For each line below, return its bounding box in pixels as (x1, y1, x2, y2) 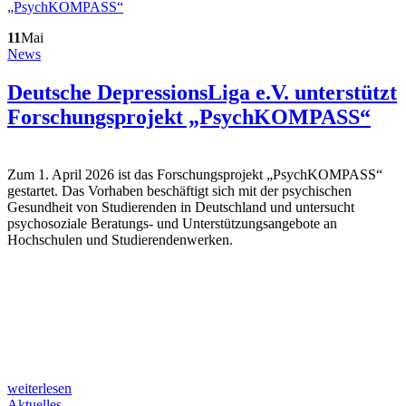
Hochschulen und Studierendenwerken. (7, 232, 233, 247)
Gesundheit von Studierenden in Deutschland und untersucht (7, 199, 354, 215)
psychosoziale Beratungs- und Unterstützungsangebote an (7, 216, 337, 231)
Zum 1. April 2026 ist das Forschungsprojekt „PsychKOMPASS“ (7, 167, 382, 182)
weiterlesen (7, 381, 72, 396)
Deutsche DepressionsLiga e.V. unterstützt (7, 81, 397, 105)
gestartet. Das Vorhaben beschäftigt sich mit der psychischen (7, 183, 352, 198)
